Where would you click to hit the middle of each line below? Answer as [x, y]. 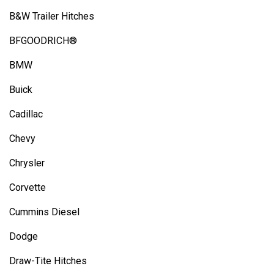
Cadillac [26, 114]
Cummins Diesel [44, 212]
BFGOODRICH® [43, 41]
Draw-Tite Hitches [48, 261]
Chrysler [27, 163]
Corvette [28, 187]
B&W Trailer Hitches [52, 16]
